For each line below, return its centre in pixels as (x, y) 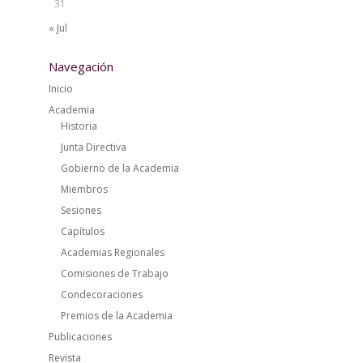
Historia (79, 126)
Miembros (84, 189)
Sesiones (81, 210)
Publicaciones (80, 337)
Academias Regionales (112, 252)
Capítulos (82, 231)
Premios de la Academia (116, 316)
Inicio (60, 89)
